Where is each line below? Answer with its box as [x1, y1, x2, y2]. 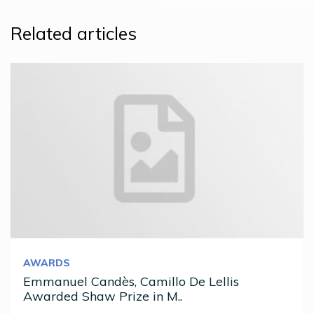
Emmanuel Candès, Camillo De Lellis [23, 273, 239, 290]
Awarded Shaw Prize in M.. [23, 288, 182, 305]
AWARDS [23, 257, 70, 270]
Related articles [11, 22, 137, 45]
